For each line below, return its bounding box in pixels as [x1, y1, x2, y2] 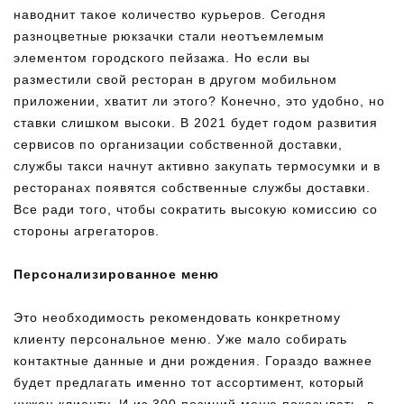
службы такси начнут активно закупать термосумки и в [14, 159, 381, 173]
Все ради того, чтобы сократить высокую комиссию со [14, 202, 378, 216]
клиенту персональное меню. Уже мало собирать [14, 332, 347, 346]
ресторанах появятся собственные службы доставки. [14, 180, 371, 195]
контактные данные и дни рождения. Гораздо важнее [14, 353, 372, 368]
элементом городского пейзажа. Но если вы [14, 50, 310, 65]
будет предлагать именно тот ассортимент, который [14, 375, 364, 390]
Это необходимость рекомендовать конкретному [14, 310, 341, 325]
